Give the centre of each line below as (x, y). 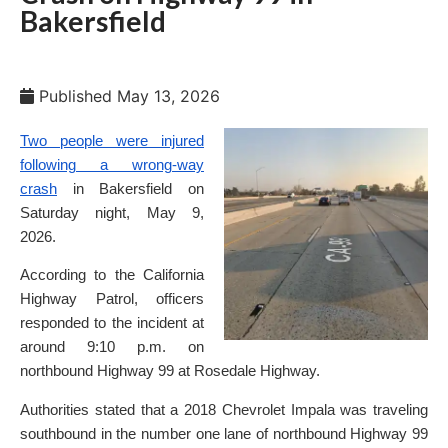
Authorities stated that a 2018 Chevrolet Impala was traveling (224, 409)
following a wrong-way (112, 165)
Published (75, 96)
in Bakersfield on (130, 189)
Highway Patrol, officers (112, 299)
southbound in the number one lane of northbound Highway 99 (224, 433)
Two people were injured (112, 141)
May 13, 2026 (168, 96)
